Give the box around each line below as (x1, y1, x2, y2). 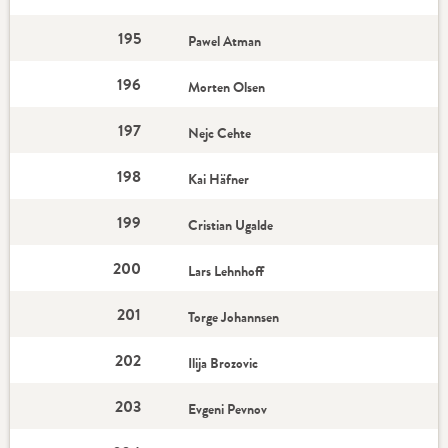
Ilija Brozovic (188, 353, 259, 373)
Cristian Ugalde (188, 215, 274, 235)
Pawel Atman (188, 31, 262, 51)
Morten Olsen (188, 77, 266, 97)
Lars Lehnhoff (188, 261, 265, 281)
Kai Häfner (188, 169, 250, 189)
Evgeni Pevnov (188, 399, 268, 419)
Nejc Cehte (188, 123, 252, 143)
